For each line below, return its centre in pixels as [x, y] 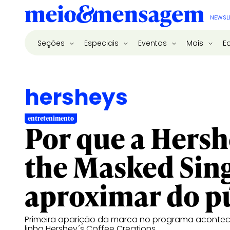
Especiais [102, 43]
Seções [52, 43]
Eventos [154, 43]
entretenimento [51, 118]
